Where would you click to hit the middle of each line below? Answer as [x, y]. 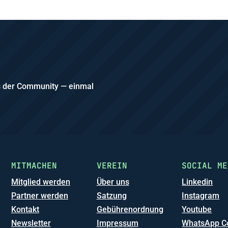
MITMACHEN [34, 166]
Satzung [111, 196]
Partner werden [39, 196]
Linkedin [197, 182]
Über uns [113, 182]
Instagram [201, 196]
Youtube [197, 210]
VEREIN [112, 166]
